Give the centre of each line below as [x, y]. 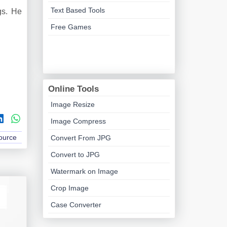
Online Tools [73, 89]
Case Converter [76, 205]
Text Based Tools [78, 10]
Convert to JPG [75, 155]
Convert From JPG [81, 138]
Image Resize [72, 104]
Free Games [71, 27]
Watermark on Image [84, 171]
